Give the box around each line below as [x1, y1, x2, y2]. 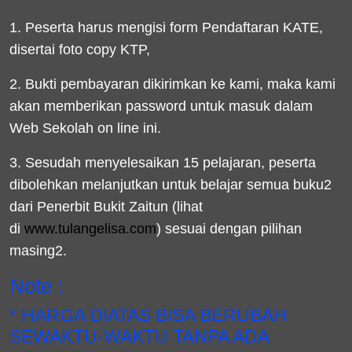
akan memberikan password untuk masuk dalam [9, 98, 313, 114]
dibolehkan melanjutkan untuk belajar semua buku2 [9, 177, 332, 192]
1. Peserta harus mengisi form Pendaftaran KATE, [9, 20, 323, 35]
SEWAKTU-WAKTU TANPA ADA [9, 326, 269, 346]
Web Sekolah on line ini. [9, 120, 161, 136]
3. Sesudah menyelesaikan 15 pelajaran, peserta [9, 155, 316, 170]
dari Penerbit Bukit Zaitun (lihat [9, 199, 203, 214]
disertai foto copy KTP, [9, 42, 150, 57]
